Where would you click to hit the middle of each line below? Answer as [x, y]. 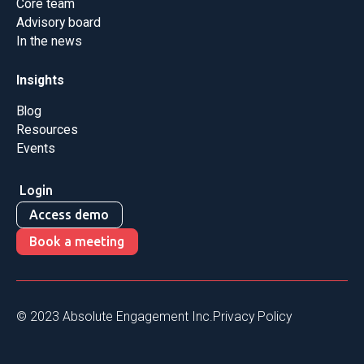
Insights [40, 80]
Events [35, 149]
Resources [47, 130]
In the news [49, 41]
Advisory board [58, 22]
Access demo [69, 215]
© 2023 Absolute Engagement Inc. [114, 316]
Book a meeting [77, 241]
